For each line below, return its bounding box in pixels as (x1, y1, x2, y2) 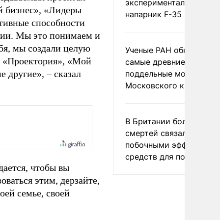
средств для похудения (125, 152, 217, 162)
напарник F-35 (125, 9, 182, 19)
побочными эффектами (125, 140, 216, 150)
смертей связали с (125, 128, 198, 138)
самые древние (125, 57, 185, 67)
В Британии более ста (125, 116, 211, 126)
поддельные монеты (125, 69, 205, 79)
